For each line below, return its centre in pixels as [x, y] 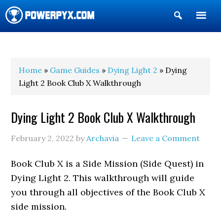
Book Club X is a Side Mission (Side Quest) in [108, 164]
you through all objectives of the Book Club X [108, 192]
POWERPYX [33, 44]
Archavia [103, 138]
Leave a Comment [166, 138]
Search [198, 31]
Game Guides [75, 70]
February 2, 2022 [43, 138]
